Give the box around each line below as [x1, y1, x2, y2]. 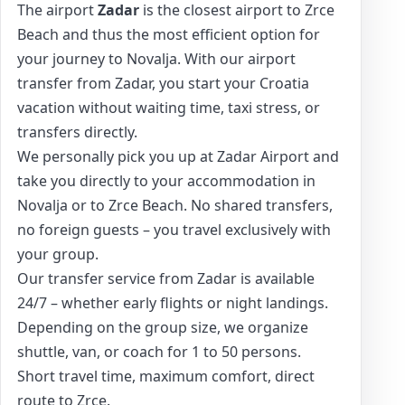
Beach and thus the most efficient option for [17, 24, 320, 44]
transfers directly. [17, 121, 137, 142]
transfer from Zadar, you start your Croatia [17, 72, 309, 93]
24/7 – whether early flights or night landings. [17, 292, 328, 313]
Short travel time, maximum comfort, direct [17, 365, 315, 386]
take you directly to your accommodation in [17, 170, 316, 191]
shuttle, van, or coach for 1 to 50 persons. [17, 341, 301, 362]
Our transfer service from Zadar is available [17, 268, 315, 288]
